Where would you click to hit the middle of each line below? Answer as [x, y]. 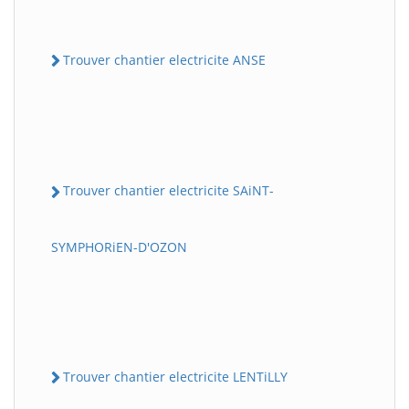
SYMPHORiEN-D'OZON [119, 246]
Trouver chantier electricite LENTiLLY [175, 376]
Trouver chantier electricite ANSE [164, 60]
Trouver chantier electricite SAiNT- [168, 191]
